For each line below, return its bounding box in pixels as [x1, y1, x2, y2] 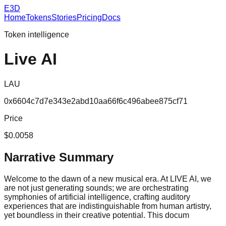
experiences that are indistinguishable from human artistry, [4, 201, 211, 210]
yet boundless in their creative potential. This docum [4, 210, 189, 219]
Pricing [77, 13, 102, 22]
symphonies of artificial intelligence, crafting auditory [4, 192, 190, 201]
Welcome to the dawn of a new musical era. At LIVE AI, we [4, 174, 211, 183]
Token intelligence [4, 30, 69, 39]
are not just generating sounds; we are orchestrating [4, 183, 189, 192]
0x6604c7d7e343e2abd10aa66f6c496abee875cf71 [4, 96, 188, 105]
